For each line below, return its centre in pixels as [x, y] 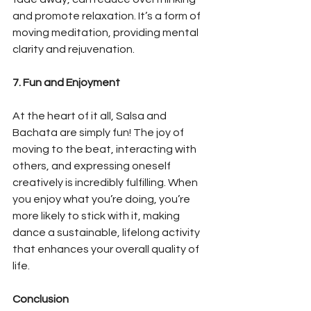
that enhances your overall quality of [107, 249]
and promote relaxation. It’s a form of [108, 16]
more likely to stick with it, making [97, 216]
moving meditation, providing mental [107, 32]
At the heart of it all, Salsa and [91, 116]
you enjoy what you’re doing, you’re [102, 199]
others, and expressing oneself [93, 166]
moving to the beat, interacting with [106, 149]
